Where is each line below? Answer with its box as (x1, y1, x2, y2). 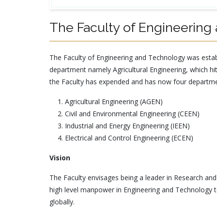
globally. (49, 197, 75, 206)
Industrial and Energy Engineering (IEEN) (65, 121, 190, 130)
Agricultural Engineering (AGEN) (65, 97, 163, 106)
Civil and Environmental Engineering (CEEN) (65, 109, 200, 118)
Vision (49, 153, 70, 162)
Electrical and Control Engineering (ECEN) (65, 133, 193, 142)
